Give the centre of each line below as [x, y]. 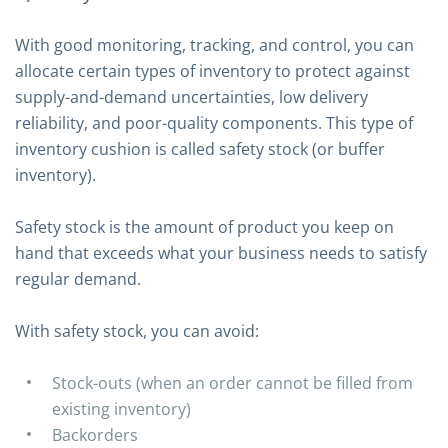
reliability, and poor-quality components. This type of [214, 123]
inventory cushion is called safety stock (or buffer [200, 149]
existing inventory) [121, 409]
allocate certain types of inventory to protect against [212, 71]
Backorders [95, 435]
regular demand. [78, 279]
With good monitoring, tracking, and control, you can [214, 45]
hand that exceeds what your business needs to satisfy [221, 253]
